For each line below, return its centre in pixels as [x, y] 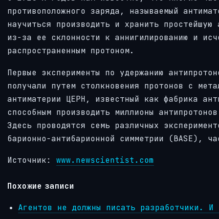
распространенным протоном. [71, 50]
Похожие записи [41, 186]
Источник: [32, 160]
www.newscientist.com [105, 160]
